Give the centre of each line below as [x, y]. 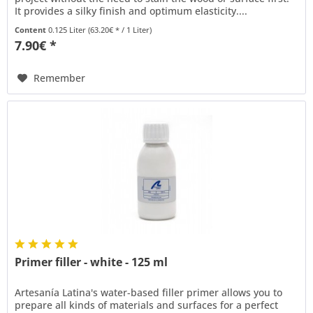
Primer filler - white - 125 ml [92, 262]
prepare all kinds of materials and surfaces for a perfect [147, 305]
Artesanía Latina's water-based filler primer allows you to [149, 292]
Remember [60, 78]
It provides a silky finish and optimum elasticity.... [131, 10]
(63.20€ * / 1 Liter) [120, 29]
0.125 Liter [68, 29]
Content [32, 29]
